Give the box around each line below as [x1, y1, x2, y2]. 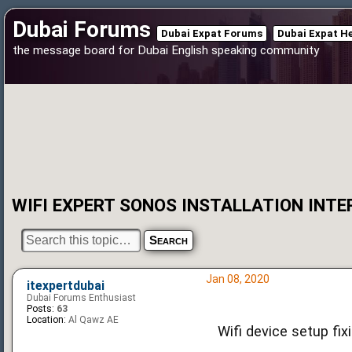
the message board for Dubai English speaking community [13, 43, 319, 57]
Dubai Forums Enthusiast [27, 291, 136, 303]
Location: [27, 313, 66, 325]
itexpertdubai [27, 278, 104, 293]
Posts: [27, 302, 54, 314]
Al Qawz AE [66, 313, 119, 325]
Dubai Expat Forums [161, 27, 262, 39]
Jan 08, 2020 [205, 272, 269, 285]
